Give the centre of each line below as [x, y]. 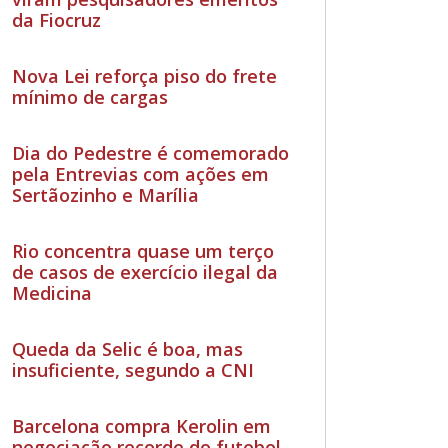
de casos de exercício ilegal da [145, 271]
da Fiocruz [57, 19]
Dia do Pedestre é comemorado [151, 152]
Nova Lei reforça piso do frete [145, 75]
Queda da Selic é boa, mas [128, 348]
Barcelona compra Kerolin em [142, 425]
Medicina [52, 292]
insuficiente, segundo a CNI [133, 369]
